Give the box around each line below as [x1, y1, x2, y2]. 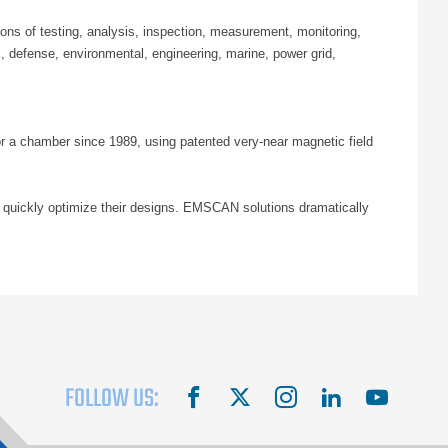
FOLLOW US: [65, 378, 160, 419]
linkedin [342, 385, 387, 401]
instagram [296, 385, 354, 401]
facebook [205, 385, 259, 401]
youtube [387, 385, 434, 401]
